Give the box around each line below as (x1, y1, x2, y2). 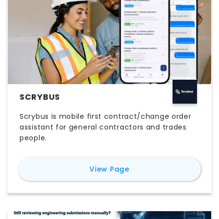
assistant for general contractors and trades (20, 122, 187, 132)
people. (20, 133, 47, 143)
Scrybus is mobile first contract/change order (20, 111, 192, 122)
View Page (89, 164, 130, 175)
